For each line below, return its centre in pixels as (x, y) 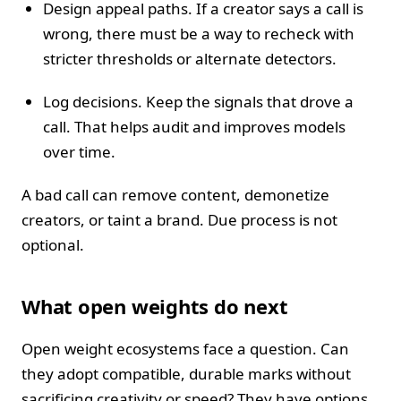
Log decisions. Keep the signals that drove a (198, 102)
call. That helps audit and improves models (194, 127)
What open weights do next (155, 307)
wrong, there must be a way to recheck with (199, 34)
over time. (79, 152)
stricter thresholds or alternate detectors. (190, 59)
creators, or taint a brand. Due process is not (179, 220)
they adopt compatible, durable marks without (186, 374)
